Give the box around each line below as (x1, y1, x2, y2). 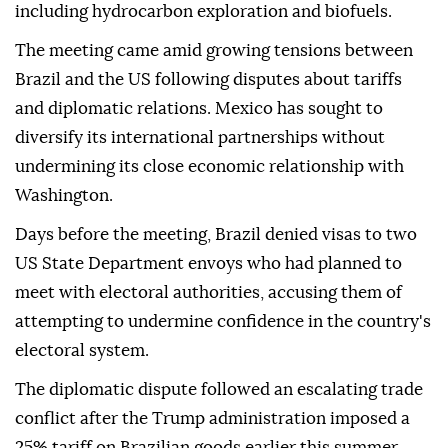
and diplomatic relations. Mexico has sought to (15, 100, 383, 118)
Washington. (15, 187, 113, 205)
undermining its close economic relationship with (15, 158, 404, 176)
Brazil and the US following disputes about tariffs (15, 71, 402, 89)
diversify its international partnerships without (15, 129, 385, 147)
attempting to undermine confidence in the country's (15, 313, 431, 331)
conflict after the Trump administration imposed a (15, 410, 410, 428)
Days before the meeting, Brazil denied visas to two (15, 226, 417, 244)
